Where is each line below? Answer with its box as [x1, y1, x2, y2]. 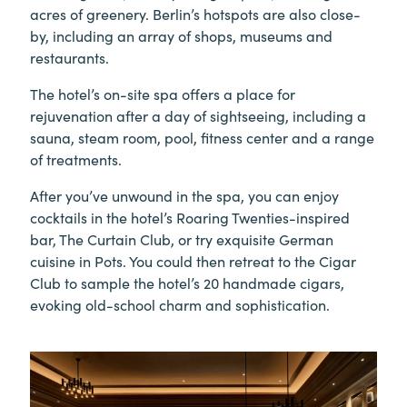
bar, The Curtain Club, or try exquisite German [30, 228, 333, 249]
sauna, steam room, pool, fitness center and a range [30, 126, 374, 147]
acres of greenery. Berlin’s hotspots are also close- [30, 3, 361, 24]
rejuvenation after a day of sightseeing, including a [30, 104, 366, 125]
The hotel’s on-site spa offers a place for [30, 83, 295, 104]
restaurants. [30, 46, 109, 67]
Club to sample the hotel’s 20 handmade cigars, [30, 272, 344, 293]
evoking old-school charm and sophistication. [30, 293, 330, 314]
